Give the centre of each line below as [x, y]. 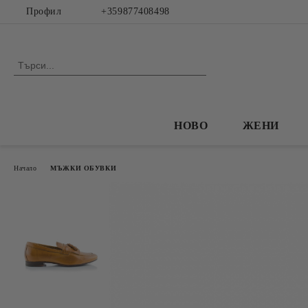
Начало [25, 168]
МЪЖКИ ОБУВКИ [84, 168]
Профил [44, 11]
